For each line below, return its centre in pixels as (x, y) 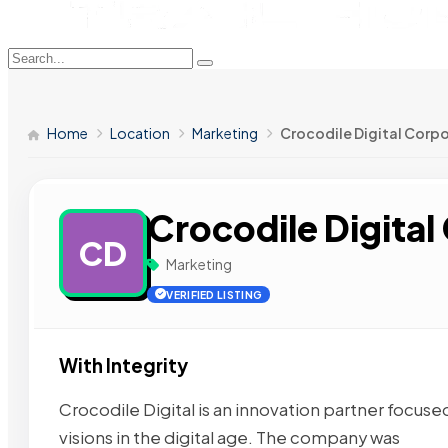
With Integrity (123, 365)
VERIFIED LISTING (214, 294)
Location (140, 133)
